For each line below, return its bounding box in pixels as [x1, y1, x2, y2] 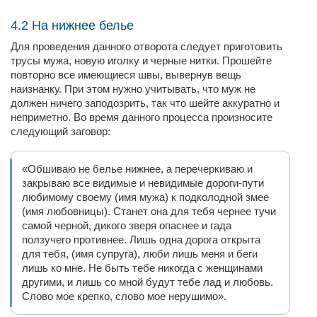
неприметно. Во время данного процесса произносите [11, 111, 272, 123]
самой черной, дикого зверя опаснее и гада [22, 219, 231, 231]
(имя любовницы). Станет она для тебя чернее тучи [22, 205, 276, 217]
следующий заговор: [11, 125, 110, 137]
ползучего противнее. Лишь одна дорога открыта [22, 234, 260, 246]
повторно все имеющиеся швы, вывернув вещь [11, 69, 241, 81]
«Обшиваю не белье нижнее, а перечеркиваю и [22, 163, 253, 175]
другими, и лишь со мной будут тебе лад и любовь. [22, 276, 273, 288]
